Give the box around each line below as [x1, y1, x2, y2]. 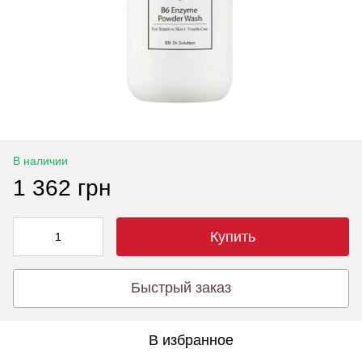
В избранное [148, 331, 234, 348]
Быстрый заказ [131, 280, 231, 297]
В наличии [13, 154, 68, 167]
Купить [210, 228, 255, 245]
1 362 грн [13, 175, 111, 200]
